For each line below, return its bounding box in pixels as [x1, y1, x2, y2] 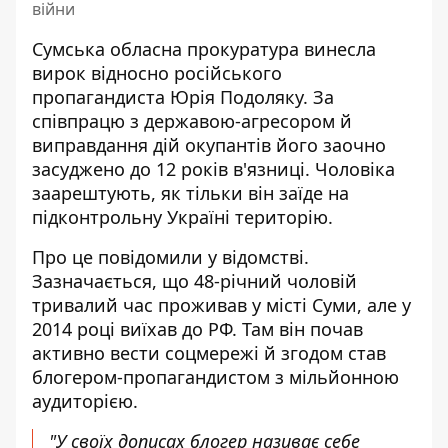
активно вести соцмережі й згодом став [32, 340, 386, 365]
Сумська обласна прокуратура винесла [32, 36, 376, 61]
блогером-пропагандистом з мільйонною [32, 364, 399, 389]
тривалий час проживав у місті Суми [32, 292, 357, 317]
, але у [357, 292, 411, 317]
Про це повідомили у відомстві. [32, 244, 309, 269]
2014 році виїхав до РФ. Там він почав [32, 316, 363, 341]
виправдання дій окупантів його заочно [32, 132, 386, 157]
